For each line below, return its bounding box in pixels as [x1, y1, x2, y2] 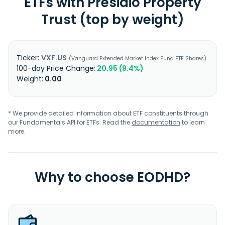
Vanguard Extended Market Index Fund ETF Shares [71, 55, 204, 62]
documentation [132, 118, 180, 127]
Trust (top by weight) [41, 11, 184, 29]
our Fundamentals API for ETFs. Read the [8, 118, 132, 127]
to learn [180, 118, 205, 127]
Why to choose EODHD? [35, 168, 190, 186]
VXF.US [41, 53, 67, 63]
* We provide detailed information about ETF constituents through [8, 109, 208, 118]
